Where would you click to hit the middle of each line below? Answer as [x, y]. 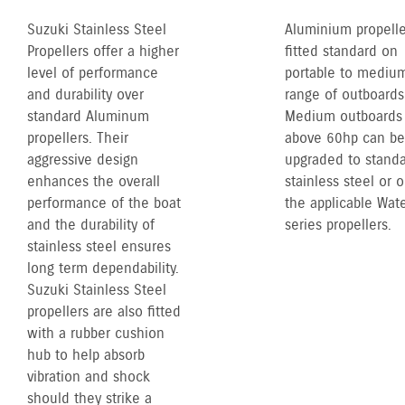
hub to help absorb [86, 355]
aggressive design [83, 160]
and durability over [85, 95]
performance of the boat [104, 203]
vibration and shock [89, 377]
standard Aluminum [88, 117]
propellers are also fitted [104, 312]
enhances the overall [94, 182]
